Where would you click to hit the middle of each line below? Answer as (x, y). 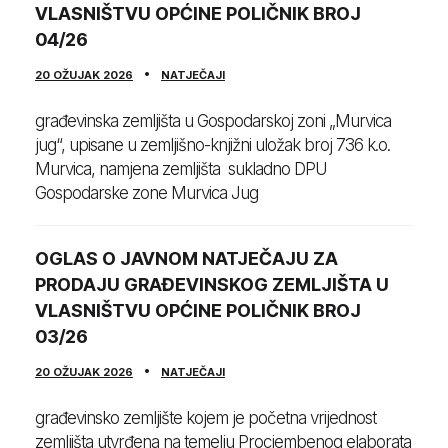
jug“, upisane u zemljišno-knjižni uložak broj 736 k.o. (212, 145)
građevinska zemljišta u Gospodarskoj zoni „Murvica (213, 121)
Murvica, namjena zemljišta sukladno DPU (181, 169)
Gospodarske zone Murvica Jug (146, 193)
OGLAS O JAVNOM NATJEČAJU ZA (186, 259)
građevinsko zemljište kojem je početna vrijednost (205, 418)
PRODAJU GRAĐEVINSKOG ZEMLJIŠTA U (212, 285)
